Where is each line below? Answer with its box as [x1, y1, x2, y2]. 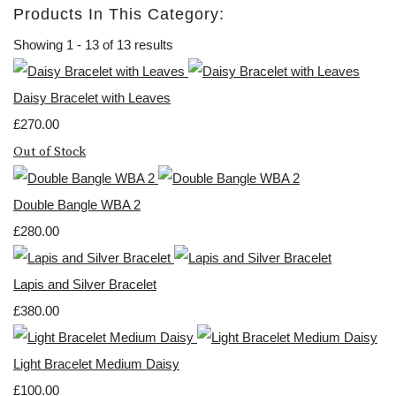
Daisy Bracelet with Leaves [13, 90, 171, 106]
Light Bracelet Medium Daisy [13, 356, 179, 372]
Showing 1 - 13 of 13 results [13, 37, 173, 53]
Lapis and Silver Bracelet [13, 277, 156, 293]
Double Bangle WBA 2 [13, 197, 141, 213]
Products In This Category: [13, 5, 225, 24]
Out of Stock [13, 143, 86, 161]
